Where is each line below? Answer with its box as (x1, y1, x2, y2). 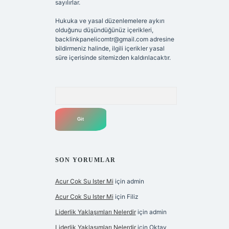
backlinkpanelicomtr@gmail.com (55, 35, 148, 43)
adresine (148, 35, 174, 43)
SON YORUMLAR (55, 156, 116, 164)
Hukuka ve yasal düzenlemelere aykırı (55, 17, 165, 25)
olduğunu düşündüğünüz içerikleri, (55, 26, 153, 34)
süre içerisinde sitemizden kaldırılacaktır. (55, 54, 171, 62)
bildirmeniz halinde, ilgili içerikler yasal (55, 44, 165, 53)
